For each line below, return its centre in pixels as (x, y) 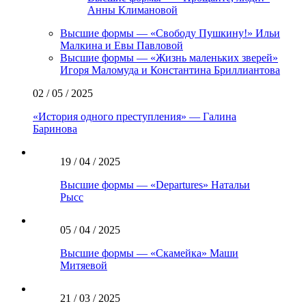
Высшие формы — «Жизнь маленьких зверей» (169, 57)
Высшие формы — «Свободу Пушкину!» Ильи (170, 33)
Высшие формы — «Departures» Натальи (155, 184)
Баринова (55, 128)
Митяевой (84, 265)
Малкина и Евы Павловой (122, 45)
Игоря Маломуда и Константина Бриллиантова (170, 70)
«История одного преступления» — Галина (135, 116)
